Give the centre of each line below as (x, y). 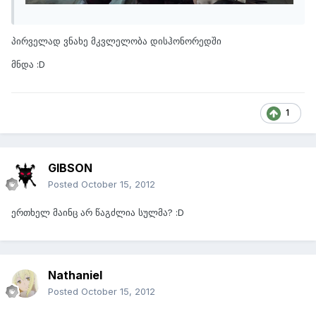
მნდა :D (28, 64)
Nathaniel (75, 275)
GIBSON (70, 168)
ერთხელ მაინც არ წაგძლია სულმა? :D (98, 213)
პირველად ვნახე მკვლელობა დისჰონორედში (116, 41)
